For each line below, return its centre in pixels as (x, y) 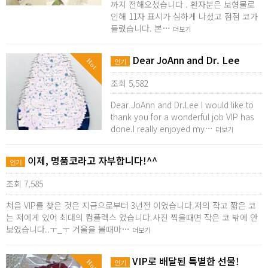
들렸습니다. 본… (142, 28)
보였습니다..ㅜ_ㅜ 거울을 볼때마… (69, 229)
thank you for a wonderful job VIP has (182, 117)
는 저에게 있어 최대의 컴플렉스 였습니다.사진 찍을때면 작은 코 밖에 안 (132, 217)
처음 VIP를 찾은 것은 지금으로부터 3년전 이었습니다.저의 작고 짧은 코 (131, 205)
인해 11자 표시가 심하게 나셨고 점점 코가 (184, 16)
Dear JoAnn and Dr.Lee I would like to (182, 105)
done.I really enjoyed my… (163, 129)
